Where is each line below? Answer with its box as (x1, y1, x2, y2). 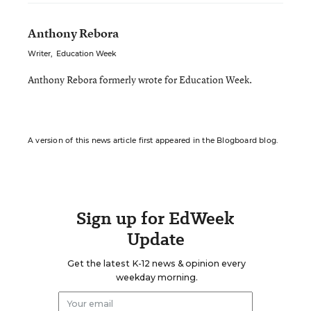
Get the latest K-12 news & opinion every (67, 258, 246, 269)
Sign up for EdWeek (76, 206, 235, 230)
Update (126, 227, 185, 251)
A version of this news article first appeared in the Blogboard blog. (28, 136, 278, 145)
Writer (28, 49, 51, 58)
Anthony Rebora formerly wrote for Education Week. (28, 73, 252, 86)
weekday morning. (115, 272, 198, 283)
